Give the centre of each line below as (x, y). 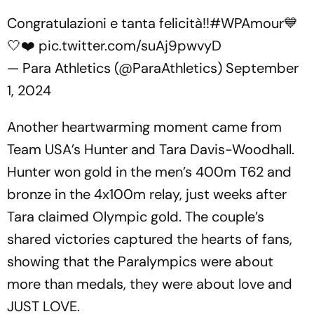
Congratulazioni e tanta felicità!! (108, 23)
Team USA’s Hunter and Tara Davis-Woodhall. (151, 149)
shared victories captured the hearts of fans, (150, 239)
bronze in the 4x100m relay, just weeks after (147, 194)
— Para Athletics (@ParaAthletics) (116, 68)
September (262, 68)
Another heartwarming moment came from (144, 127)
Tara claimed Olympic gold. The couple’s (136, 217)
